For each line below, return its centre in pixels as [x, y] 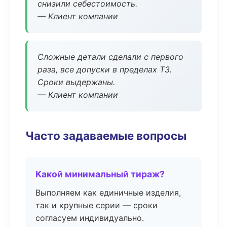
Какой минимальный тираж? [100, 174]
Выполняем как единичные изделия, [108, 193]
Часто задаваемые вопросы [106, 136]
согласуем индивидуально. [90, 218]
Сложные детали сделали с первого [110, 57]
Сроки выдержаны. [76, 82]
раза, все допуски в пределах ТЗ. [105, 69]
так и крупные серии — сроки [97, 205]
